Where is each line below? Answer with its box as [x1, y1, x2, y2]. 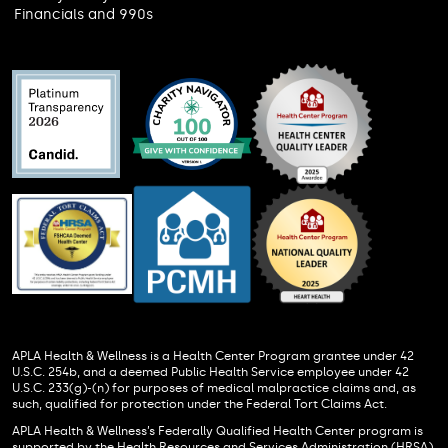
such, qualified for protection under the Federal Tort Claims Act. [12, 396, 388, 411]
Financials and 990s [14, 6, 154, 24]
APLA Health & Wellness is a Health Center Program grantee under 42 [12, 348, 415, 363]
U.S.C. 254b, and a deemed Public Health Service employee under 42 [12, 364, 410, 379]
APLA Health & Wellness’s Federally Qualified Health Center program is [12, 424, 424, 439]
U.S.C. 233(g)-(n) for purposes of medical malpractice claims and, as [12, 380, 417, 395]
